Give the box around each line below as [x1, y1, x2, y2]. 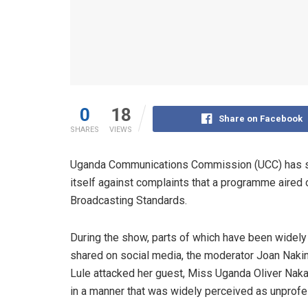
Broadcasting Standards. [70, 193, 187, 207]
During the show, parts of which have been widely [70, 230, 307, 244]
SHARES [70, 124, 99, 134]
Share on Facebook [218, 113, 302, 124]
